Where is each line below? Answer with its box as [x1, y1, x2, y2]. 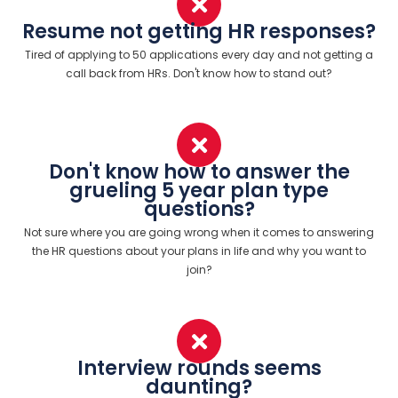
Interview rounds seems [76, 354, 322, 383]
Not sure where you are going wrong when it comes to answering [24, 225, 374, 241]
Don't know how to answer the [48, 158, 350, 187]
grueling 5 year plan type [69, 177, 329, 205]
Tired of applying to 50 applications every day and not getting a [25, 47, 373, 63]
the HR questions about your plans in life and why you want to [32, 243, 366, 259]
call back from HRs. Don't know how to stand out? [66, 66, 332, 82]
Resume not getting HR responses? [22, 18, 376, 46]
